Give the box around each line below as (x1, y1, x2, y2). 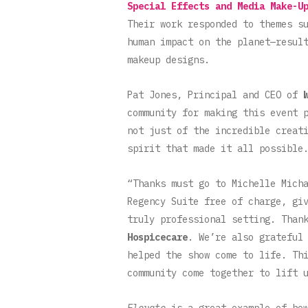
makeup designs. (127, 53, 212, 66)
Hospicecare (127, 230, 188, 243)
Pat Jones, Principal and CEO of (127, 88, 303, 101)
